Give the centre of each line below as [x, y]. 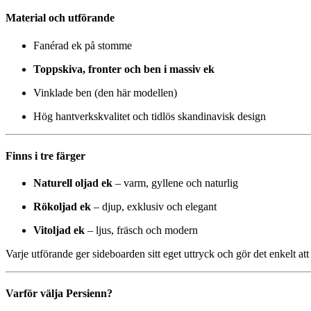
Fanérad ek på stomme [83, 45]
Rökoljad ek [62, 207]
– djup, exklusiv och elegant [154, 207]
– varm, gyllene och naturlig [175, 183]
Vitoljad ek [59, 230]
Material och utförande [60, 18]
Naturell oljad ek [73, 183]
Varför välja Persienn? [59, 294]
